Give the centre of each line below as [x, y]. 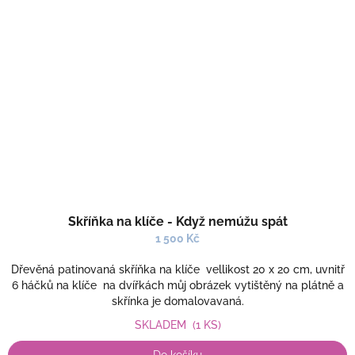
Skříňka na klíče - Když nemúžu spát [177, 221]
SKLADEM [163, 325]
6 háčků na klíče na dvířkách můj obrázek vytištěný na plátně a [177, 285]
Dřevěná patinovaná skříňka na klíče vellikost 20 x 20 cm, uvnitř [177, 269]
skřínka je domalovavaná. [177, 301]
